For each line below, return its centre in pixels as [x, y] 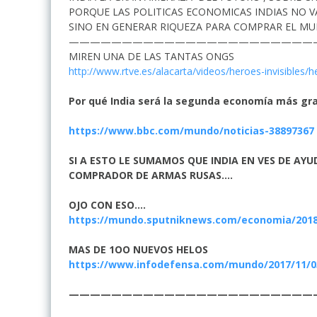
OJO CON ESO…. [107, 204]
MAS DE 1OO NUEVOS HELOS [140, 249]
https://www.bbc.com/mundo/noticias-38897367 [191, 130]
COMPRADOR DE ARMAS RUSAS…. [151, 175]
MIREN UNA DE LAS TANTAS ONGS [151, 56]
